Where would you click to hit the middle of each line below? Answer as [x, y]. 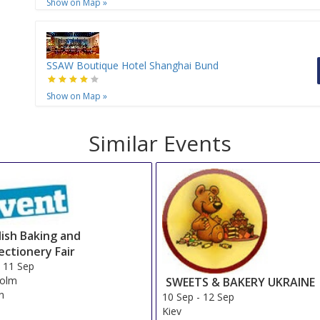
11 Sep [19, 266]
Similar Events [160, 144]
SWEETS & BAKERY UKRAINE [241, 282]
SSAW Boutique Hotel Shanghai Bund [132, 66]
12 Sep [219, 296]
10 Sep [178, 296]
